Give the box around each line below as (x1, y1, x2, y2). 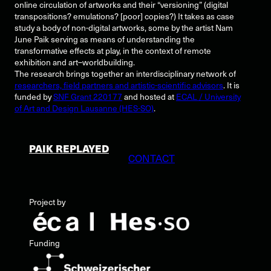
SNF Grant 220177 (53, 90, 122, 103)
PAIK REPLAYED (29, 140, 109, 156)
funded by (15, 90, 53, 103)
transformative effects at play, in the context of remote (15, 44, 211, 57)
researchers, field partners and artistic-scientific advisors (15, 78, 223, 91)
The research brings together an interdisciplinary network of (15, 67, 236, 80)
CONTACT (128, 151, 175, 166)
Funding (29, 237, 60, 250)
